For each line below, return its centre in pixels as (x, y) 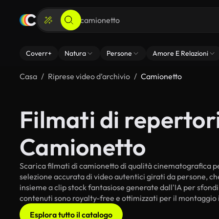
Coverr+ (39, 53)
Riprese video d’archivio (89, 76)
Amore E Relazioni (180, 53)
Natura (75, 53)
